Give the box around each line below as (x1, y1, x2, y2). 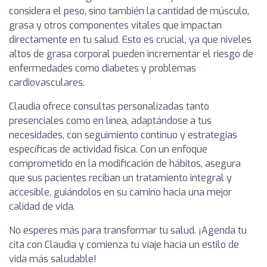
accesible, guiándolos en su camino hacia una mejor (9, 186, 232, 198)
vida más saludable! (9, 253, 97, 265)
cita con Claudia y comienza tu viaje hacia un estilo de (9, 238, 239, 251)
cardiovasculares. (9, 76, 85, 89)
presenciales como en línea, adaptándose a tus (9, 114, 212, 127)
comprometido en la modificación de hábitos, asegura (9, 157, 241, 170)
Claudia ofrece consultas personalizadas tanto (9, 100, 209, 113)
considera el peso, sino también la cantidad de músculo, (9, 5, 249, 17)
